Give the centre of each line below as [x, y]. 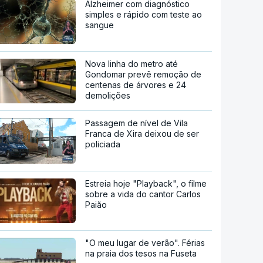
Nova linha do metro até [132, 64]
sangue [100, 25]
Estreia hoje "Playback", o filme [146, 183]
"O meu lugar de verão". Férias [145, 242]
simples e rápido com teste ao [144, 14]
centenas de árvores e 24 [136, 85]
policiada [103, 144]
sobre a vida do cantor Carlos [143, 194]
